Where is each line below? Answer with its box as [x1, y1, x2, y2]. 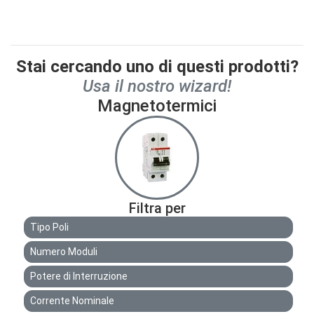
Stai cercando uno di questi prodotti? [15, 56, 299, 76]
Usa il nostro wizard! [83, 76, 231, 96]
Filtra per [128, 199, 186, 217]
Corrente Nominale [30, 294, 114, 306]
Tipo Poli [30, 221, 69, 233]
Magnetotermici [97, 95, 217, 116]
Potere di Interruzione [30, 270, 128, 282]
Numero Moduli [30, 245, 97, 257]
